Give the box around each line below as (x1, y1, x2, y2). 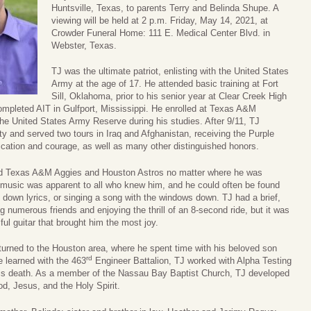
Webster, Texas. (51, 40, 117, 51)
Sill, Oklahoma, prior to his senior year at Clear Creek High (51, 91, 287, 102)
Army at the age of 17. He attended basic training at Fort (51, 78, 278, 90)
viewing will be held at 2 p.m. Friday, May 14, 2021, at (51, 15, 268, 26)
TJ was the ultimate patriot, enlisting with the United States (51, 66, 289, 77)
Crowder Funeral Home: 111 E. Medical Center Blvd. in (51, 27, 270, 38)
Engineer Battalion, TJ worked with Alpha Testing (92, 255, 292, 267)
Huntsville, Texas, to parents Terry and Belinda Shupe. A (51, 2, 278, 13)
